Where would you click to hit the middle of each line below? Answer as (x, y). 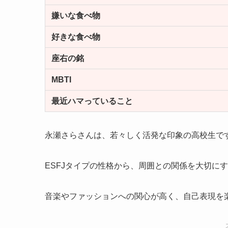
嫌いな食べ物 (76, 15)
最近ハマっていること (92, 101)
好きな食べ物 (76, 37)
